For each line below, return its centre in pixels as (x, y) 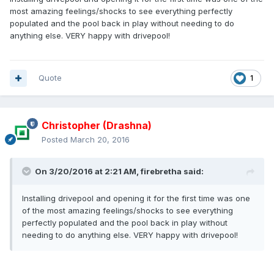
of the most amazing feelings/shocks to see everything (128, 211)
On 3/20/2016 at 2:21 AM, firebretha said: (119, 172)
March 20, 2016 (100, 140)
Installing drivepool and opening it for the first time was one (136, 198)
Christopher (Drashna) (97, 126)
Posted (56, 140)
